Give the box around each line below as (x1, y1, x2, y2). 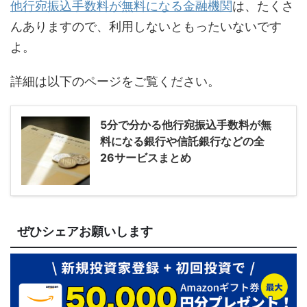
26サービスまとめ (100, 150, 191, 164)
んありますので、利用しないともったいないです (10, 19, 282, 34)
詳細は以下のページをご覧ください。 (10, 73, 220, 88)
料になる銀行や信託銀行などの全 (100, 134, 265, 148)
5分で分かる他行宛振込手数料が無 (100, 117, 271, 132)
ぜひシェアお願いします (17, 224, 153, 238)
